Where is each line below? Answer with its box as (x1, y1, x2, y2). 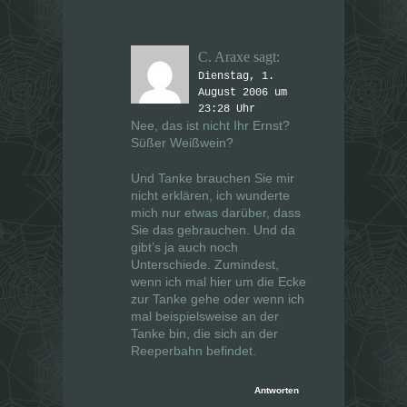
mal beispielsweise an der (131, 309, 279, 324)
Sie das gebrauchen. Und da (131, 223, 295, 238)
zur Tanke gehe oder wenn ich (131, 292, 304, 307)
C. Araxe (198, 49, 250, 65)
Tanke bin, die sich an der (131, 326, 278, 342)
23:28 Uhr (198, 103, 255, 116)
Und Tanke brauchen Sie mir (131, 171, 294, 186)
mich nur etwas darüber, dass (131, 205, 301, 221)
